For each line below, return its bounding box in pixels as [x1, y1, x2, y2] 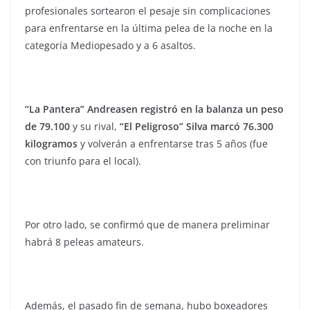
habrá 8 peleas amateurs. [25, 235, 144, 249]
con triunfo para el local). [25, 154, 141, 168]
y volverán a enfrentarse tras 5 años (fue [77, 137, 268, 151]
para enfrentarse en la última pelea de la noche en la [25, 21, 273, 35]
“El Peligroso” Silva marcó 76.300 [120, 120, 273, 134]
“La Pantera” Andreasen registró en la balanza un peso [25, 102, 284, 116]
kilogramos [25, 137, 77, 151]
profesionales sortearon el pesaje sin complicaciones [25, 4, 271, 18]
